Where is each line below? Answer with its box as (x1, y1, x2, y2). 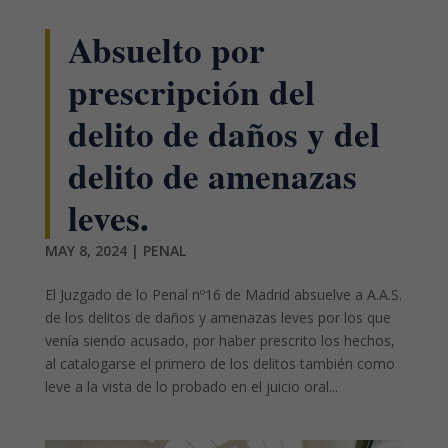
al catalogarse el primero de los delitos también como (44, 353, 395, 373)
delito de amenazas (67, 149, 357, 201)
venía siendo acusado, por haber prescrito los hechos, (44, 330, 395, 350)
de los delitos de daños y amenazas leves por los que (44, 307, 391, 327)
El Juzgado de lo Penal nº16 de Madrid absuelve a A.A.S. (44, 284, 402, 304)
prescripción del (67, 65, 315, 117)
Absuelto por (67, 23, 265, 75)
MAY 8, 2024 (44, 240, 127, 260)
